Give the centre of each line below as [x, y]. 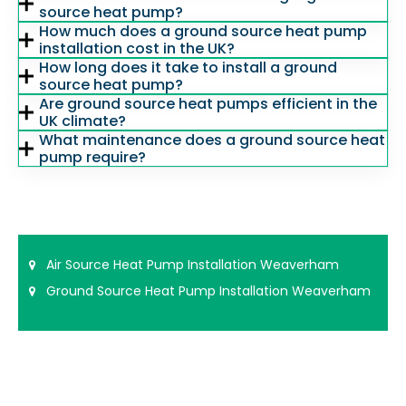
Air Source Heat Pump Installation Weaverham [193, 265]
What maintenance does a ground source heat [213, 140]
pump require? [93, 157]
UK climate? [83, 121]
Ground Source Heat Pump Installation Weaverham [208, 291]
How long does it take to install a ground [188, 68]
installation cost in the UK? [137, 48]
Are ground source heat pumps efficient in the [208, 104]
